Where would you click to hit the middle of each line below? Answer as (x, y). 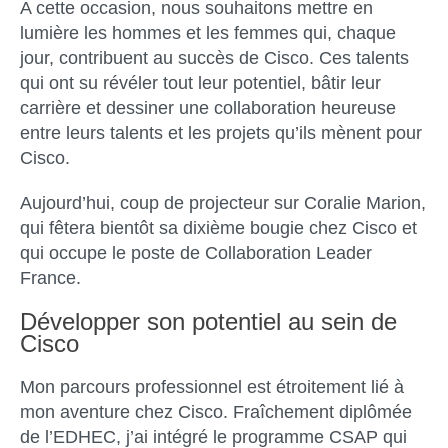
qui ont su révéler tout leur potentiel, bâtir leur (200, 82)
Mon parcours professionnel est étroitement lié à (212, 386)
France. (50, 277)
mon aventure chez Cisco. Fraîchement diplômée (216, 411)
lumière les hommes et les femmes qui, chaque (208, 32)
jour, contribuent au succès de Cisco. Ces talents (214, 57)
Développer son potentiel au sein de (208, 321)
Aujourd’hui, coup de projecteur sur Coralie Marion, (223, 202)
